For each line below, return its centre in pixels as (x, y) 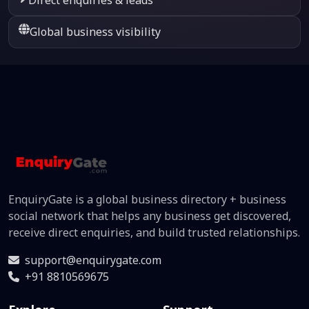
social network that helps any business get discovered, (150, 216)
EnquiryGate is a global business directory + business (147, 199)
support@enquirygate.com (93, 260)
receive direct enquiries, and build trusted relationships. (154, 232)
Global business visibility (96, 32)
